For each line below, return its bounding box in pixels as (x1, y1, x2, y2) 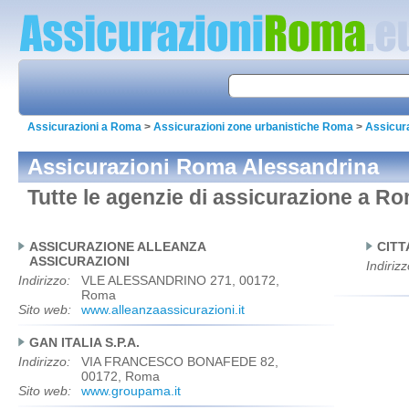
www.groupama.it (80, 383, 181, 398)
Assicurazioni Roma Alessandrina (27, 154, 379, 179)
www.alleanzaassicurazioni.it (80, 302, 245, 317)
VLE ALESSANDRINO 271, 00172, (80, 273, 279, 288)
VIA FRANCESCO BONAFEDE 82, (80, 354, 278, 369)
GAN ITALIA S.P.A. (29, 335, 140, 350)
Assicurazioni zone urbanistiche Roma (153, 121, 353, 133)
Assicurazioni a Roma (27, 121, 142, 133)
